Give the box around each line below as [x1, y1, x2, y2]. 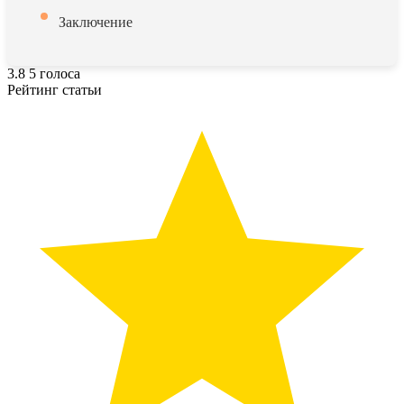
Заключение [59, 14, 133, 30]
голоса [40, 66, 80, 81]
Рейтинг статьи [7, 82, 102, 97]
